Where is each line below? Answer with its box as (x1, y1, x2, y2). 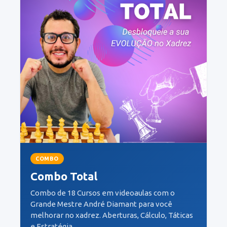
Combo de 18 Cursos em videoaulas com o (30, 188, 175, 197)
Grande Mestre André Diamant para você (30, 200, 172, 208)
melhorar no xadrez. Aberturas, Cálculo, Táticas (30, 211, 193, 219)
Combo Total (30, 170, 97, 182)
